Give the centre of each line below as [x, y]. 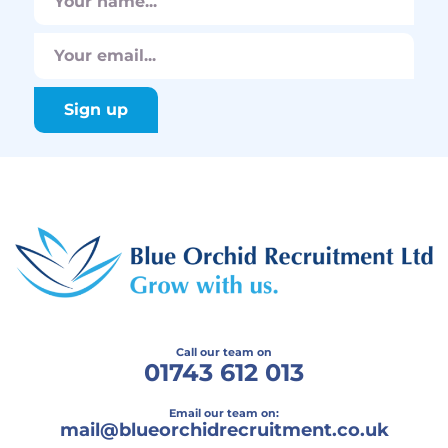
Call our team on [224, 352]
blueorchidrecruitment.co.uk [253, 430]
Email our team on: [224, 413]
